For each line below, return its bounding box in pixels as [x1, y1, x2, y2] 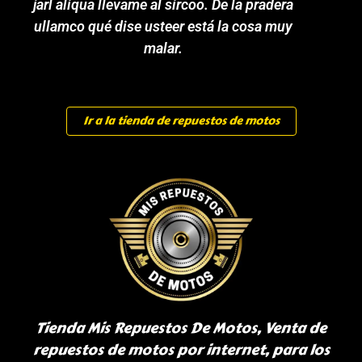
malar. [143, 39, 183, 57]
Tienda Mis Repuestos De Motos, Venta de [36, 316, 326, 339]
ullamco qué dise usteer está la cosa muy [33, 17, 293, 35]
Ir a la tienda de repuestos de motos [82, 112, 280, 129]
